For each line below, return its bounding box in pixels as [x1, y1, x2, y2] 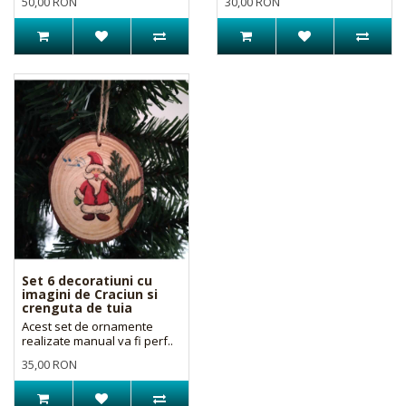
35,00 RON [22, 355, 77, 372]
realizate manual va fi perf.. [22, 332, 173, 349]
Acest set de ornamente [22, 317, 153, 334]
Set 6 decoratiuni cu [22, 271, 152, 289]
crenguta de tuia [22, 298, 132, 316]
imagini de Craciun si [22, 285, 158, 303]
